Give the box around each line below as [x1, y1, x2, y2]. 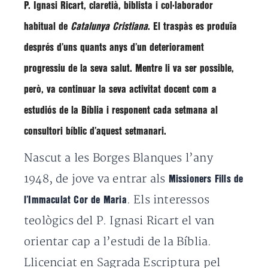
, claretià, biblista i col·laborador [84, 1, 213, 10]
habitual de [24, 22, 71, 31]
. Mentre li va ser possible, [130, 64, 234, 73]
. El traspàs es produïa [148, 22, 237, 31]
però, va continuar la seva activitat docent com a [24, 85, 217, 94]
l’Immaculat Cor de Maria [24, 196, 127, 205]
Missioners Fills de [168, 175, 243, 184]
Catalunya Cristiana [71, 22, 148, 31]
